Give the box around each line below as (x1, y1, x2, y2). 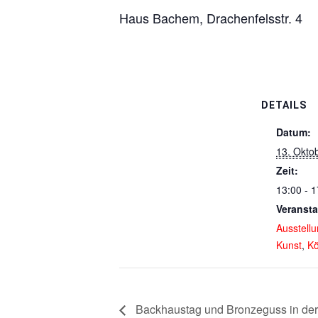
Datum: (276, 125, 311, 139)
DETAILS (261, 99, 307, 111)
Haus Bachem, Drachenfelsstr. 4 (119, 9, 302, 27)
